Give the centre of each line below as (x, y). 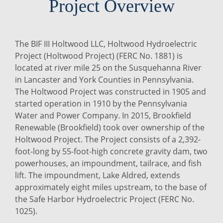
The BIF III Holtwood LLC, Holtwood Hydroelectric (106, 44)
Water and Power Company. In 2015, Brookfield (103, 115)
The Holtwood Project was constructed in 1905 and (111, 92)
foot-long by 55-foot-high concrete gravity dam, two (111, 151)
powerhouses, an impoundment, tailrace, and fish (108, 163)
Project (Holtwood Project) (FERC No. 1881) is (99, 56)
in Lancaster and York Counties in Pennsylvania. (104, 80)
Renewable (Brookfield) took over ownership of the (110, 127)
